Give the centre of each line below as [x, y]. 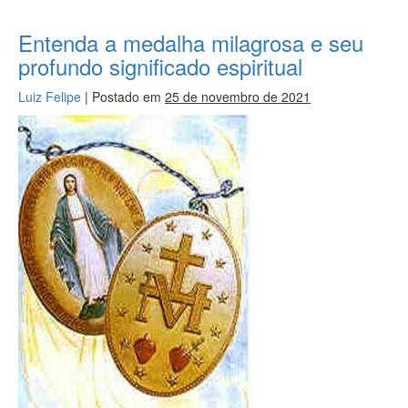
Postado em [127, 96]
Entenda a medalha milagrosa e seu [191, 42]
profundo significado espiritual [160, 66]
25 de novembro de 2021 [238, 96]
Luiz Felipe [50, 96]
